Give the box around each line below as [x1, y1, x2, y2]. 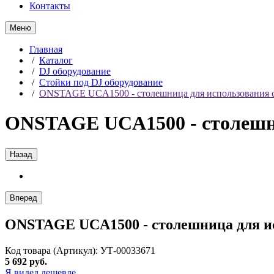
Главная [29, 44, 62, 54]
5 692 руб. [5, 256, 47, 267]
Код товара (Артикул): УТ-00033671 [5, 245, 155, 256]
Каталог [39, 55, 73, 65]
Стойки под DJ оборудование [39, 77, 163, 87]
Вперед [10, 193, 37, 202]
